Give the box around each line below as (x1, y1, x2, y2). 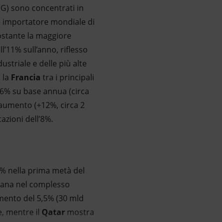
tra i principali (41, 72, 94, 83)
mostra (65, 207, 94, 218)
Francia (11, 72, 41, 83)
